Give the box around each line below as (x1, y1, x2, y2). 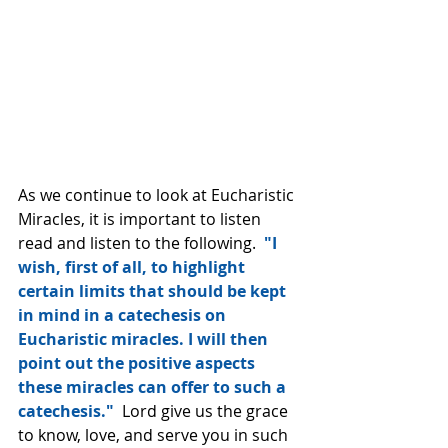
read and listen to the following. (18, 232, 260, 254)
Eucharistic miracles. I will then (18, 328, 272, 350)
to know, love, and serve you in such (18, 424, 292, 446)
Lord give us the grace (114, 400, 292, 422)
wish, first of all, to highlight (18, 256, 249, 278)
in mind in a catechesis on (18, 304, 230, 326)
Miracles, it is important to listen (18, 208, 265, 230)
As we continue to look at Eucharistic (18, 184, 298, 206)
